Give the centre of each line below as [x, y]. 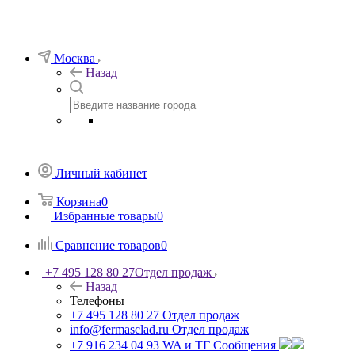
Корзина [79, 202]
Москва [74, 58]
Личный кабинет [101, 173]
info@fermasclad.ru [119, 329]
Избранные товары [105, 216]
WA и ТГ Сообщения [219, 345]
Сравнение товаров [108, 245]
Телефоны [97, 301]
